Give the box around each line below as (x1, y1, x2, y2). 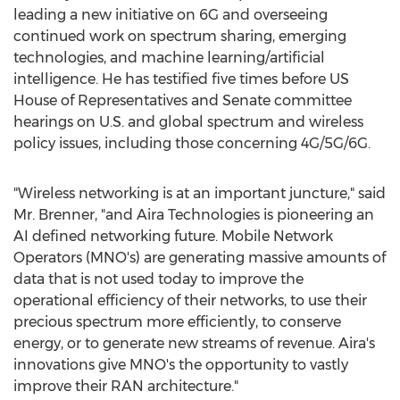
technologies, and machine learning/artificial (13, 49, 325, 66)
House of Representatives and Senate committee (13, 92, 352, 109)
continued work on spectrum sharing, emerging (13, 28, 346, 45)
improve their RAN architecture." (13, 378, 238, 395)
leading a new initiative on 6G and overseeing (13, 6, 328, 23)
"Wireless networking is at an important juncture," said (13, 185, 386, 202)
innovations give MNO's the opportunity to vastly (13, 356, 348, 373)
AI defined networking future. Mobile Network (13, 228, 333, 245)
